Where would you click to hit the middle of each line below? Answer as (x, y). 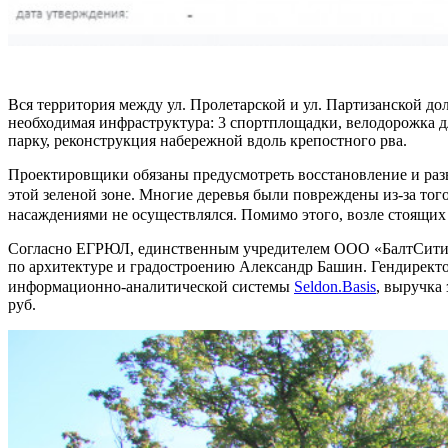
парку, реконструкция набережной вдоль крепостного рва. (207, 140)
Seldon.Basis (335, 286)
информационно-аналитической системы (151, 286)
